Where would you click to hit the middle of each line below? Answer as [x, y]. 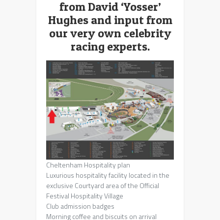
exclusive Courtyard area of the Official [103, 185]
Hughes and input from [110, 20]
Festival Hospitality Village [85, 195]
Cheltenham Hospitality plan [88, 165]
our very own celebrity [110, 33]
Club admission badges [80, 206]
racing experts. [110, 46]
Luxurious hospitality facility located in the [108, 175]
